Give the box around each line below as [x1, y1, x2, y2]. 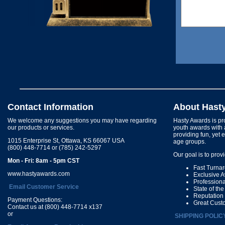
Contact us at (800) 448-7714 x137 [8, 203, 102, 210]
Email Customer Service [9, 183, 79, 190]
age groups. [173, 138, 206, 145]
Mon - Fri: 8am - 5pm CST [8, 157, 79, 164]
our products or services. [8, 124, 74, 131]
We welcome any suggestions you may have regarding [8, 117, 157, 124]
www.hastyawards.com [8, 170, 70, 177]
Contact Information [8, 102, 93, 112]
